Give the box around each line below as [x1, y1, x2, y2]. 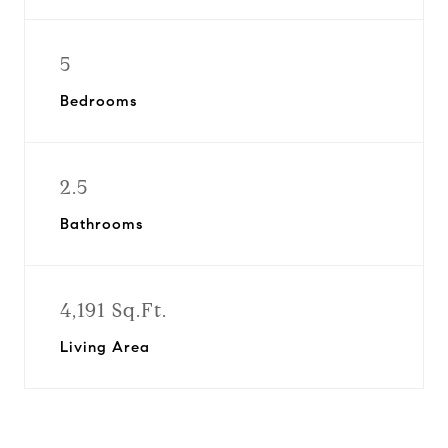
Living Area [60, 338, 150, 356]
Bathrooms [60, 215, 143, 233]
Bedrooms [60, 92, 137, 110]
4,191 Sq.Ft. [60, 298, 167, 323]
